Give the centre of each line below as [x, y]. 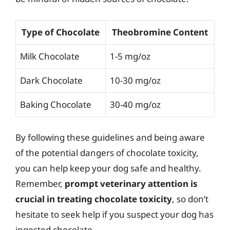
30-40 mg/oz [135, 104]
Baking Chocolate [56, 104]
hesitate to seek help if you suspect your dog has [114, 214]
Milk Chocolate [50, 56]
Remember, [40, 184]
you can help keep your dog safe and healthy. [108, 168]
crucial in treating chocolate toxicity [94, 199]
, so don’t [190, 199]
